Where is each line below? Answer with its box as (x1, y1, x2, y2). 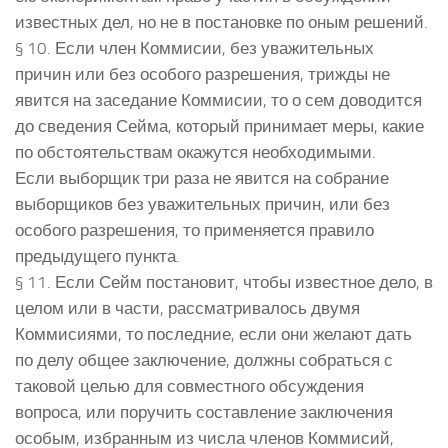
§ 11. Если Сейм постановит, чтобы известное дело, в (15, 271, 433, 292)
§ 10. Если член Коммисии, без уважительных (15, 37, 374, 58)
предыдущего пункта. (15, 245, 180, 266)
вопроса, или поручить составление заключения (15, 401, 393, 422)
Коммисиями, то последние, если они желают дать (15, 323, 412, 344)
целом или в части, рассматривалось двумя (15, 297, 360, 318)
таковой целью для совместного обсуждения (15, 375, 364, 396)
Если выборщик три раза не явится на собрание (15, 167, 389, 188)
